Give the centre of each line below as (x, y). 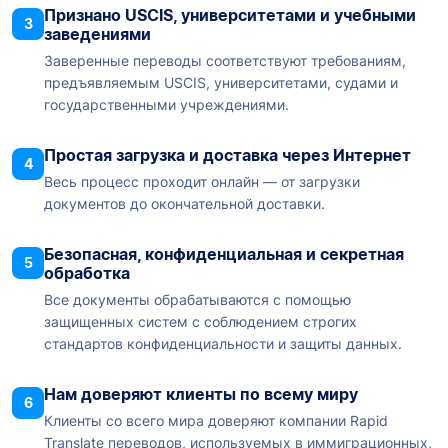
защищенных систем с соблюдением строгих (200, 322)
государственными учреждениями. (166, 105)
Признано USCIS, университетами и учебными (230, 15)
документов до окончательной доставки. (184, 204)
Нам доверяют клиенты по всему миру (201, 394)
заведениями (97, 34)
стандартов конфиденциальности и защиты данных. (223, 344)
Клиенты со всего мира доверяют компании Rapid (216, 421)
